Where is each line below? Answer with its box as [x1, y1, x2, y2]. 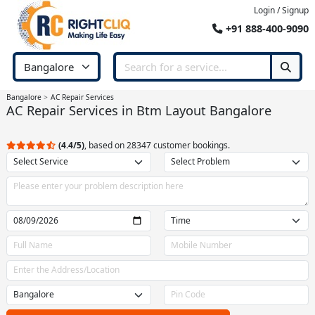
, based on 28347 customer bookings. [84, 139, 230, 151]
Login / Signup [254, 4, 309, 16]
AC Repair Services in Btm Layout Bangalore [6, 101, 271, 119]
